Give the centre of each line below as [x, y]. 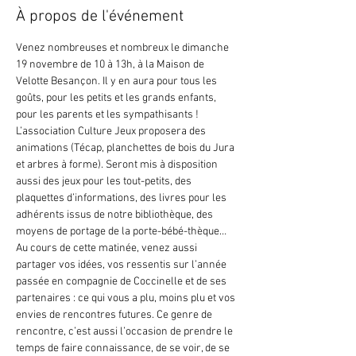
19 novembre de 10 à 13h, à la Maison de [111, 65]
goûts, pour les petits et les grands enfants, [117, 98]
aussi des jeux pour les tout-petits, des [105, 182]
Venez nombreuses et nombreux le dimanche [124, 48]
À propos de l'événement [100, 17]
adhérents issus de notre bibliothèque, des [116, 215]
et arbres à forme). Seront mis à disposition [118, 165]
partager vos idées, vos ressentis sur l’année [122, 265]
